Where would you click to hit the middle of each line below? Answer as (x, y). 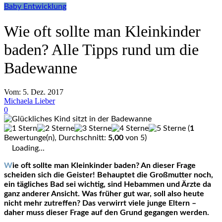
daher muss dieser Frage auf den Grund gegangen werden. (107, 213)
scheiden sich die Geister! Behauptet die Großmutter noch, (109, 175)
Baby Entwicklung (35, 7)
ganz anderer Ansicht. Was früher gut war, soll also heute (104, 194)
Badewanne (41, 68)
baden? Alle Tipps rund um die (101, 49)
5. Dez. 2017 (43, 92)
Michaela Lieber (29, 101)
